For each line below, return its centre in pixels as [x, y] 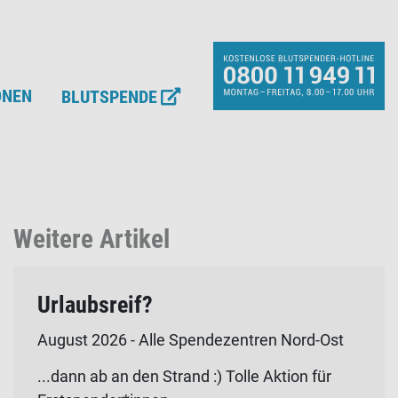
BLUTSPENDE [109, 98]
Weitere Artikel [92, 239]
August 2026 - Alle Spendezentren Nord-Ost [191, 340]
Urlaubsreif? [95, 305]
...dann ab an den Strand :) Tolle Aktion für [184, 376]
